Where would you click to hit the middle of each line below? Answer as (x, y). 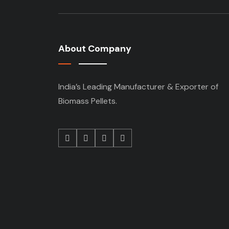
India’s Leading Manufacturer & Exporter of (138, 87)
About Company (95, 49)
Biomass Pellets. (88, 101)
